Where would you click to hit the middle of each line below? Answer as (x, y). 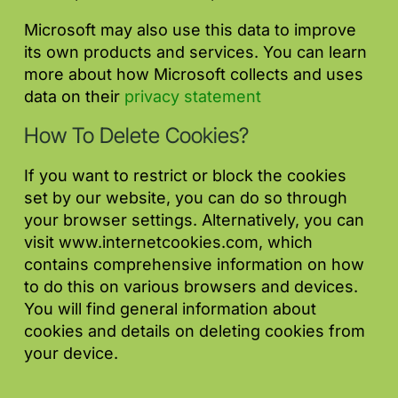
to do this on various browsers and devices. (191, 287)
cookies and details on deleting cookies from (195, 331)
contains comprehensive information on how (194, 265)
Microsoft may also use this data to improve (190, 30)
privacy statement (193, 97)
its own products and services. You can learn (195, 52)
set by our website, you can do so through (186, 198)
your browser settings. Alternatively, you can (194, 220)
